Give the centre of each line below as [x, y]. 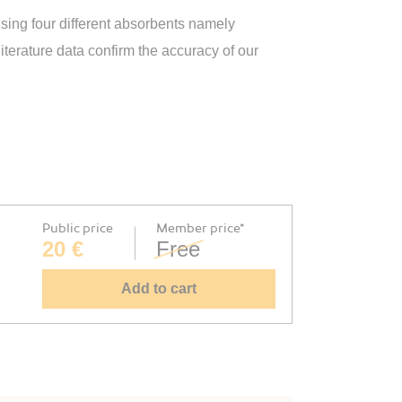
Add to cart [159, 288]
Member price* [201, 228]
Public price [78, 228]
